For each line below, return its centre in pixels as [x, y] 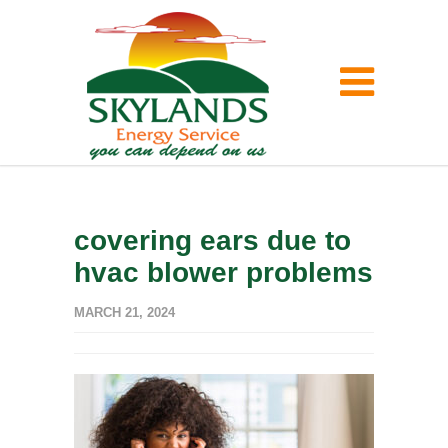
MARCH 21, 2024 [124, 312]
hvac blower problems [223, 272]
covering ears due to [212, 240]
